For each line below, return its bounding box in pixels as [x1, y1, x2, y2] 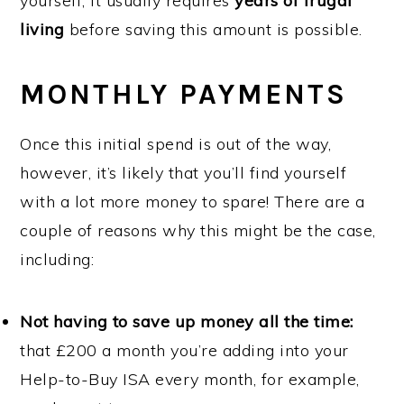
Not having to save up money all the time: [20, 311, 353, 332]
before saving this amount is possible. [64, 19, 363, 40]
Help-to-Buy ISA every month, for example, [20, 369, 360, 390]
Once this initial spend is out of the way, [20, 133, 332, 154]
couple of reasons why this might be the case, [20, 220, 376, 241]
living [20, 19, 65, 40]
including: [20, 249, 95, 270]
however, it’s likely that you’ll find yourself [20, 162, 347, 183]
